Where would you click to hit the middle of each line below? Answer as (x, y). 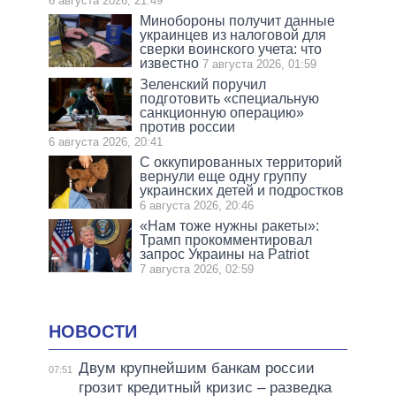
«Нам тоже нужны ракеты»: (230, 226)
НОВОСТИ (93, 332)
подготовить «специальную (230, 99)
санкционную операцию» (222, 113)
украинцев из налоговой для (233, 35)
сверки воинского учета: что (231, 49)
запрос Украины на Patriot (225, 255)
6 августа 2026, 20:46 (197, 206)
